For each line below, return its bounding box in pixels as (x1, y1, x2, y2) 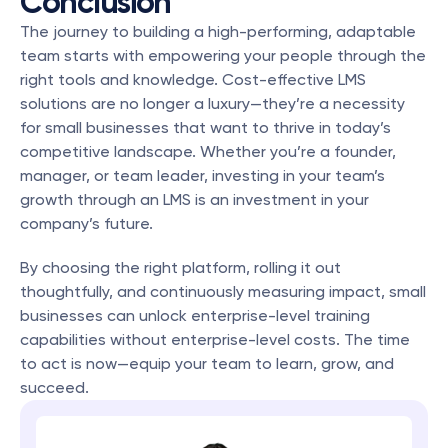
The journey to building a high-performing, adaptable (20, 22, 416, 41)
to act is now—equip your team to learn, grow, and (20, 354, 394, 373)
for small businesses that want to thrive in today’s (20, 118, 391, 137)
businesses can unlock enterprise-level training (20, 306, 370, 325)
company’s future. (20, 214, 153, 233)
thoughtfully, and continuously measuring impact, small (20, 282, 426, 301)
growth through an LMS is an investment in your (20, 190, 369, 209)
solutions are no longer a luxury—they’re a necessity (20, 94, 405, 113)
